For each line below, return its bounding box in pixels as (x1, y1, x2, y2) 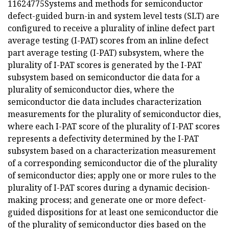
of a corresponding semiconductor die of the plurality (8, 157, 217, 169)
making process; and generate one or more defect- (8, 194, 206, 205)
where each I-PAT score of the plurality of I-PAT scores (8, 120, 220, 132)
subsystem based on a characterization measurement (8, 145, 216, 156)
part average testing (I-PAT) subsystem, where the (8, 47, 204, 58)
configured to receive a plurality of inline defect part (8, 22, 215, 34)
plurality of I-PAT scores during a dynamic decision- (8, 181, 210, 193)
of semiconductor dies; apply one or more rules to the (8, 169, 216, 181)
